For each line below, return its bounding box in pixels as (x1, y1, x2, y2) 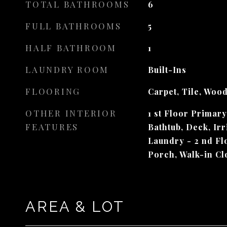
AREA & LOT (25, 198, 125, 215)
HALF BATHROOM (25, 42, 117, 53)
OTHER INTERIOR (25, 107, 117, 119)
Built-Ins (147, 64, 186, 75)
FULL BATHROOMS (25, 20, 122, 31)
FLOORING (25, 86, 81, 97)
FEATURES (25, 121, 79, 132)
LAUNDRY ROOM (25, 64, 109, 75)
